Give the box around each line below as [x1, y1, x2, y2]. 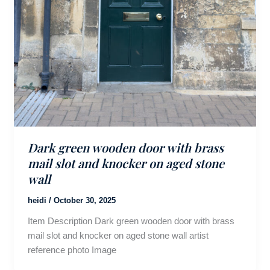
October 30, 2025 [53, 196, 116, 206]
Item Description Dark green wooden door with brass [27, 216, 234, 227]
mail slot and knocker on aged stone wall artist [27, 230, 209, 241]
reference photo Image [27, 245, 116, 256]
